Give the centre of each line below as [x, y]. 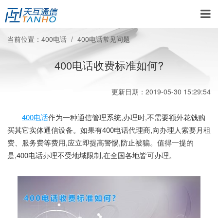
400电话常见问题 [104, 39]
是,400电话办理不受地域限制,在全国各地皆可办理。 [92, 155]
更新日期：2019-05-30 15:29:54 [161, 91]
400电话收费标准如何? [109, 65]
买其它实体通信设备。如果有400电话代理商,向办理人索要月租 [109, 130]
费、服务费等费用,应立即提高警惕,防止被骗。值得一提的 [100, 142]
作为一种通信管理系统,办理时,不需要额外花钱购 [127, 117]
